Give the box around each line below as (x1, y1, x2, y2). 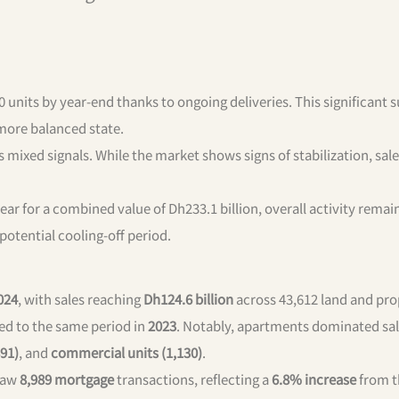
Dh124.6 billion (143, 289, 233, 308)
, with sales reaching (18, 289, 143, 308)
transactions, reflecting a (114, 369, 272, 388)
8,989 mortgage (20, 369, 114, 388)
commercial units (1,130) (51, 342, 202, 362)
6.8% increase (272, 369, 356, 388)
